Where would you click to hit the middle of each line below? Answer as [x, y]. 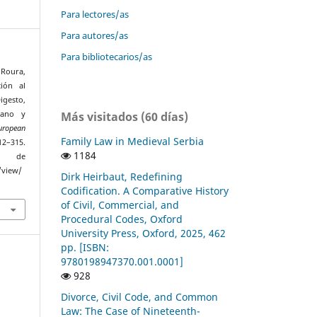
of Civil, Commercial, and [120, 204]
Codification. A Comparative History [145, 190]
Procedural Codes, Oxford [122, 219]
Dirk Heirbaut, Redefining [122, 176]
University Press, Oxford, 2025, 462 [143, 233]
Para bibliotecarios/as [106, 56]
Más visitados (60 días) [125, 116]
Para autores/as [94, 35]
